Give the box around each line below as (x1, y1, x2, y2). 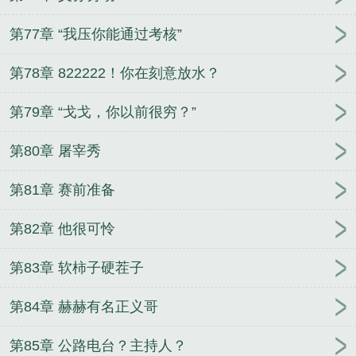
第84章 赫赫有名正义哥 (10, 299, 158, 315)
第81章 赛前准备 (10, 182, 115, 199)
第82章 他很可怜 (10, 221, 115, 238)
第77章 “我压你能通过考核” (10, 26, 182, 43)
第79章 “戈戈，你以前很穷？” (10, 104, 196, 121)
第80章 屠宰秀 (10, 143, 101, 160)
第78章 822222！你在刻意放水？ (10, 65, 220, 82)
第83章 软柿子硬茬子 (10, 260, 144, 277)
